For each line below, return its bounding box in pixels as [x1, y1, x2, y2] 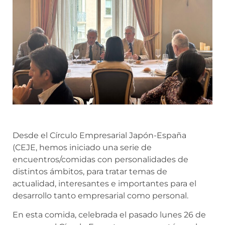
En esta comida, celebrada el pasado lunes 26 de [13, 210, 206, 220]
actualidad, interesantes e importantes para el [13, 178, 196, 188]
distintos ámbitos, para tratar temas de [13, 166, 167, 176]
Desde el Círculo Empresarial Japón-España [13, 130, 186, 140]
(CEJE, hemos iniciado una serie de [13, 142, 152, 152]
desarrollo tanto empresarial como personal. [13, 190, 188, 200]
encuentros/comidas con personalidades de [13, 154, 188, 164]
